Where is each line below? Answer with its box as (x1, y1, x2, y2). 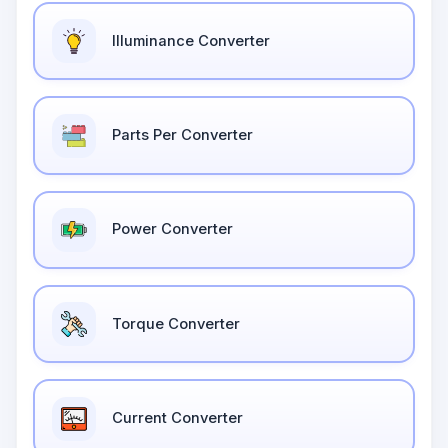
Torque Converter (111, 314, 240, 333)
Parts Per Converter (111, 126, 253, 145)
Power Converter (111, 220, 233, 239)
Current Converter (111, 409, 243, 428)
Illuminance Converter (111, 31, 270, 50)
